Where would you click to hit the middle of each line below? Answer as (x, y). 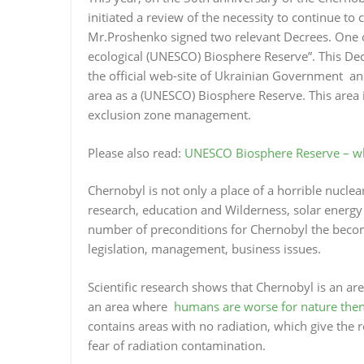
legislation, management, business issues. (204, 249)
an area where (131, 306)
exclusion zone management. (169, 115)
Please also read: (136, 152)
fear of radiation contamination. (177, 345)
